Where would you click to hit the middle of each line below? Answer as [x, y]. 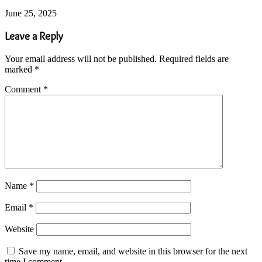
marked [20, 70]
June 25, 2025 [31, 13]
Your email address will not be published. [81, 59]
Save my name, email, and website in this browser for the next [133, 251]
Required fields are [194, 59]
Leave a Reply [34, 36]
